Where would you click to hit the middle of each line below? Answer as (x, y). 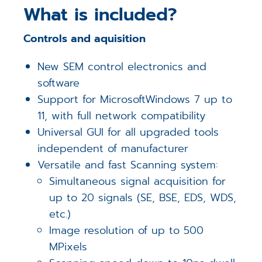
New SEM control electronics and (122, 66)
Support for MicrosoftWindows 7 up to (135, 99)
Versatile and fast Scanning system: (128, 165)
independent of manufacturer (113, 148)
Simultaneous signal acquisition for (138, 181)
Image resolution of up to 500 (127, 230)
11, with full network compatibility (122, 116)
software (59, 83)
